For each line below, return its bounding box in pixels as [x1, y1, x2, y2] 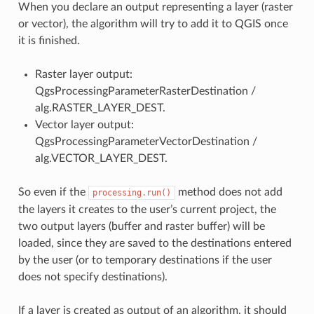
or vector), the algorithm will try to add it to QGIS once [18, 18, 288, 29]
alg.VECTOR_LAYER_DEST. [34, 152, 168, 164]
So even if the [18, 186, 88, 198]
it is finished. [18, 34, 80, 46]
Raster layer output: [34, 68, 132, 80]
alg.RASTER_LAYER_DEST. [34, 102, 165, 114]
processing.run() [92, 187, 171, 198]
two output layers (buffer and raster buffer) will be [18, 220, 265, 232]
